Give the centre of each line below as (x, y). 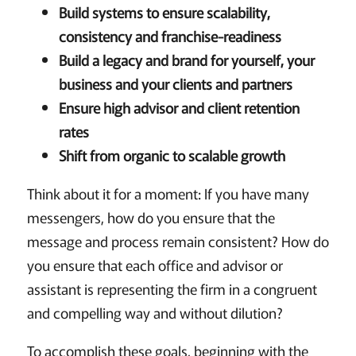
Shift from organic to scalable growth (174, 155)
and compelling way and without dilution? (155, 313)
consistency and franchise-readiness (170, 36)
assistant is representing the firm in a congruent (172, 289)
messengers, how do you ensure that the (151, 217)
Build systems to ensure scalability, (164, 12)
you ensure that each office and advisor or (155, 265)
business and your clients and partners (175, 84)
